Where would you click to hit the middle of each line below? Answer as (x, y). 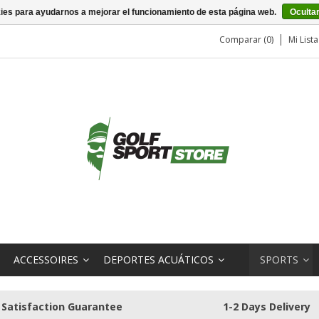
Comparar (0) (246, 40)
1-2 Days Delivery (267, 306)
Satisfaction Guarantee (62, 306)
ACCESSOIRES (46, 260)
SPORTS (279, 260)
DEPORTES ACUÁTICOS (158, 260)
